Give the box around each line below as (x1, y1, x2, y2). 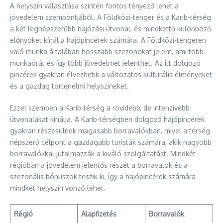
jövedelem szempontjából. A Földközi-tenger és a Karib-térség (10, 13, 211, 21)
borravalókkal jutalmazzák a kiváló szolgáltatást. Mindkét (10, 149, 196, 158)
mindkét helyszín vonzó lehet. (10, 184, 106, 192)
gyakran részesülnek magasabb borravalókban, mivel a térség (10, 126, 210, 135)
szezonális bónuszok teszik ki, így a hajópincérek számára (10, 172, 196, 181)
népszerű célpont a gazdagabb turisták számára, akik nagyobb (10, 138, 212, 146)
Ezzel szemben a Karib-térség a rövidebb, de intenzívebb (10, 104, 190, 112)
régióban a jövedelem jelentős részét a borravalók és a (10, 161, 188, 169)
